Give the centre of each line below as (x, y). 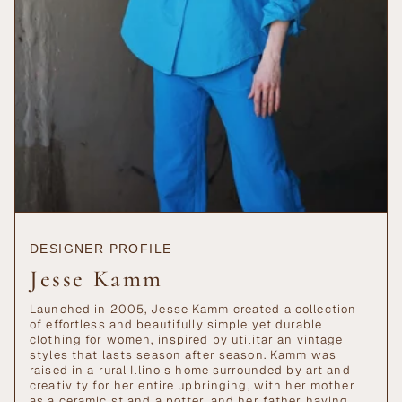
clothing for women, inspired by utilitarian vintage (187, 340)
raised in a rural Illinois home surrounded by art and (190, 371)
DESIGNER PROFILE (101, 249)
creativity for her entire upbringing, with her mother (192, 386)
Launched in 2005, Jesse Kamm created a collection (193, 310)
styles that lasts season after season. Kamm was (183, 355)
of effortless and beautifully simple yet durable (176, 325)
